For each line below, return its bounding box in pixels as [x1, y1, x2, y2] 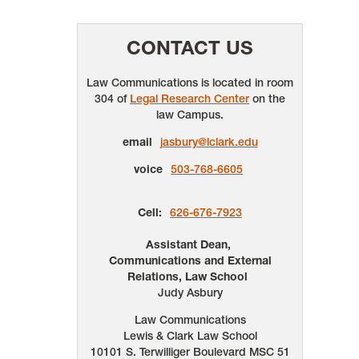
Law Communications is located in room [87, 75, 293, 90]
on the [249, 91, 285, 106]
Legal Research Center [130, 91, 249, 106]
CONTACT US [127, 36, 253, 59]
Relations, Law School [127, 269, 248, 284]
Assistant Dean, [146, 237, 234, 252]
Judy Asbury [157, 285, 223, 300]
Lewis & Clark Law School [123, 329, 257, 343]
